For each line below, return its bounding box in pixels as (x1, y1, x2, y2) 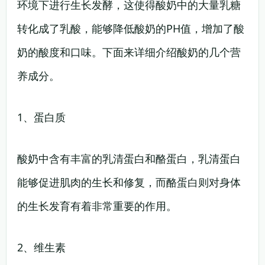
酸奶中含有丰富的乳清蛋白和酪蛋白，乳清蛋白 (17, 151, 241, 166)
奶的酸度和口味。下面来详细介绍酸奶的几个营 (17, 45, 241, 59)
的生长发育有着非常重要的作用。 (17, 199, 177, 213)
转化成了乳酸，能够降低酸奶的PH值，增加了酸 (17, 21, 244, 35)
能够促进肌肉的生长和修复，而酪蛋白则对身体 (17, 175, 241, 189)
